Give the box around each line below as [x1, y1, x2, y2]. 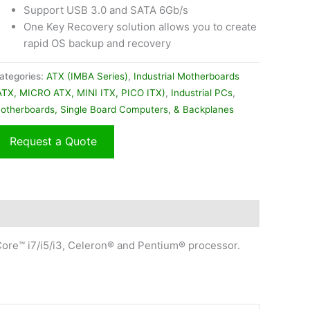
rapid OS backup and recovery [23, 37, 171, 51]
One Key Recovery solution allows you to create [23, 20, 257, 34]
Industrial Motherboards [133, 70, 239, 82]
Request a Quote [9, 134, 97, 148]
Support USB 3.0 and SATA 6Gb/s [23, 3, 188, 17]
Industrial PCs [170, 86, 232, 98]
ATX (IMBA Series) [46, 70, 128, 82]
